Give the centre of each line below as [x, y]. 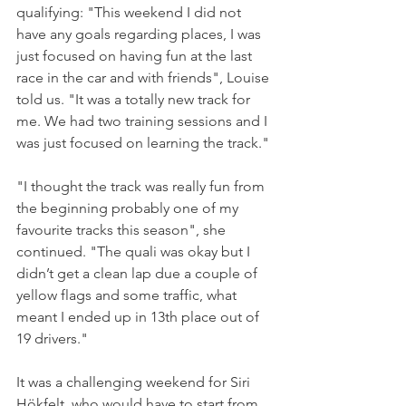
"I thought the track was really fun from [142, 187]
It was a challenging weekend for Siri [135, 382]
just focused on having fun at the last [136, 56]
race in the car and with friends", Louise [145, 78]
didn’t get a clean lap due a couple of [139, 274]
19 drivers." [52, 339]
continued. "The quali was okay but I [135, 252]
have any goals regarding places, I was [140, 34]
